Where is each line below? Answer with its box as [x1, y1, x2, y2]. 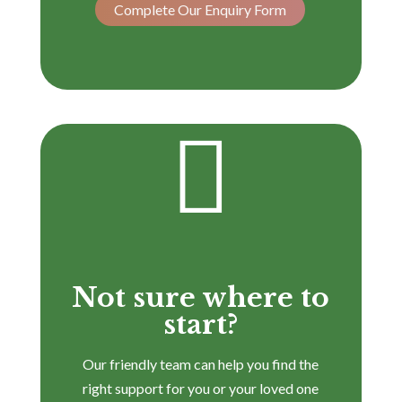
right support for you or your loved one [83, 379, 319, 397]
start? [163, 307, 239, 341]
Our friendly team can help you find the [83, 354, 319, 372]
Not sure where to [72, 280, 330, 314]
